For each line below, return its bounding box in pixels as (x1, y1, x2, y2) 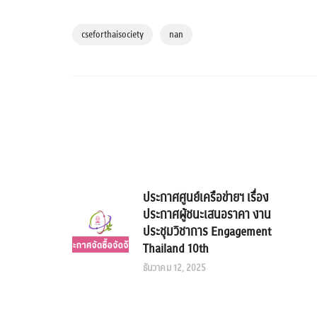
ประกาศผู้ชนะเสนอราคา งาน (143, 206, 271, 224)
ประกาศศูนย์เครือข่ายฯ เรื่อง (143, 189, 269, 207)
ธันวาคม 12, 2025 (143, 261, 207, 276)
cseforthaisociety (81, 28, 144, 42)
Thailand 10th (143, 240, 209, 258)
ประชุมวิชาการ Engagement (143, 223, 271, 241)
